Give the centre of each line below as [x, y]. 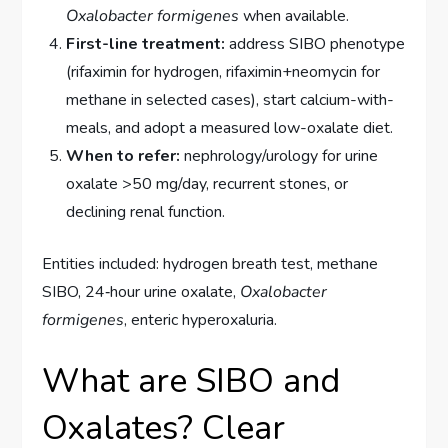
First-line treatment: [146, 44]
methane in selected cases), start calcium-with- [230, 100]
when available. [294, 16]
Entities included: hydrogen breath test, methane [210, 264]
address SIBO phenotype [315, 44]
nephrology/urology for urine [279, 156]
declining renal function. [146, 212]
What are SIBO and [191, 381]
